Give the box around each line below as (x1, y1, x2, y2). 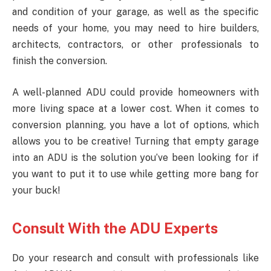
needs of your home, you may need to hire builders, (12, 22, 259, 34)
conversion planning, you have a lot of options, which (12, 119, 259, 131)
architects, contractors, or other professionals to (12, 39, 259, 51)
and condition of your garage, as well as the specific (12, 6, 259, 18)
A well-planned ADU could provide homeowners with (12, 86, 259, 98)
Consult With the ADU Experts (12, 220, 218, 237)
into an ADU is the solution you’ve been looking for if (12, 151, 259, 163)
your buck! (12, 184, 60, 196)
